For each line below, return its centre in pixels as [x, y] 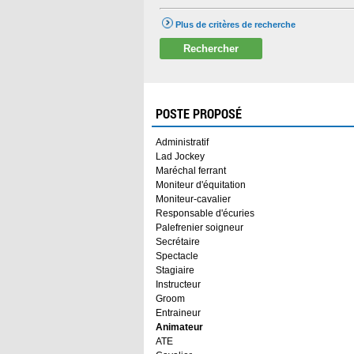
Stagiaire [175, 270]
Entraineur [178, 313]
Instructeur [178, 284]
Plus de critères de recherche [235, 24]
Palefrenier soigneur [200, 227]
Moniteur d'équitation [201, 185]
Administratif [182, 142]
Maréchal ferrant [191, 170]
